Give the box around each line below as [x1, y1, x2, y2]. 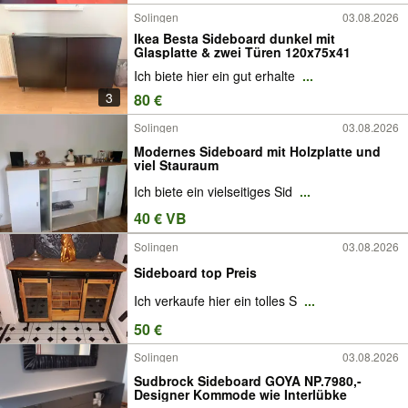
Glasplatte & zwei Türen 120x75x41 [134, 42, 351, 61]
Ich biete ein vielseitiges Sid [134, 182, 296, 201]
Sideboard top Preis [134, 262, 257, 281]
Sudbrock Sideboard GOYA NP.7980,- [134, 371, 362, 390]
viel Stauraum [134, 155, 219, 174]
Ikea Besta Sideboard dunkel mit [134, 28, 335, 47]
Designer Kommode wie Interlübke [134, 384, 347, 403]
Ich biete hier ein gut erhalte [134, 66, 299, 86]
